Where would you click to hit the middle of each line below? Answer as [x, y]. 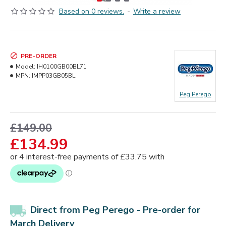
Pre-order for [172, 210]
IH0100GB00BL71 [62, 67]
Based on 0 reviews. [92, 11]
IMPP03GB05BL [53, 76]
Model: [25, 67]
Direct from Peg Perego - [87, 210]
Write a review [157, 11]
